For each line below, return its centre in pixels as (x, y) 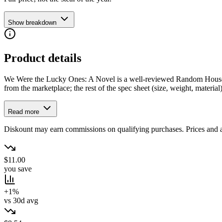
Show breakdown (32, 22)
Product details (43, 58)
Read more (25, 112)
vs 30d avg (21, 201)
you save (18, 169)
